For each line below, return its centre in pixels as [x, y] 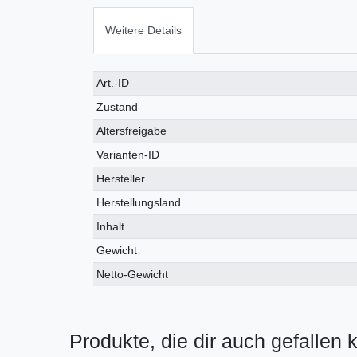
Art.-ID [113, 83]
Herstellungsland [139, 203]
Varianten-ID [128, 155]
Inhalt [111, 227]
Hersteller [121, 179]
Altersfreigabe [132, 131]
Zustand [118, 107]
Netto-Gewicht [133, 275]
